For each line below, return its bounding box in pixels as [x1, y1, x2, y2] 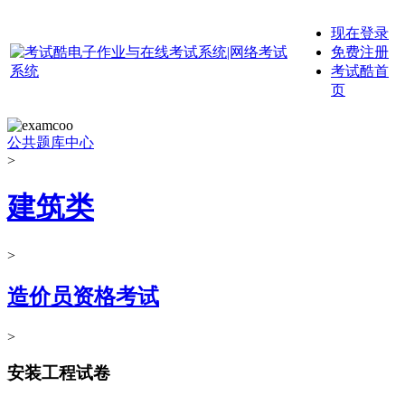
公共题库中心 [7, 135, 94, 150]
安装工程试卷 [7, 363, 110, 383]
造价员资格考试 [7, 284, 159, 308]
